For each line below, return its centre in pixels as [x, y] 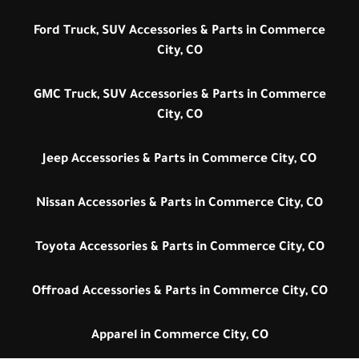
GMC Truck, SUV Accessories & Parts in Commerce [179, 96]
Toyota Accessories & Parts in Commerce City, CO [179, 248]
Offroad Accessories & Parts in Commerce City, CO [179, 292]
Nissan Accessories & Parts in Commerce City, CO [179, 204]
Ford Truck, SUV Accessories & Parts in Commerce [179, 32]
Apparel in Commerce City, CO [179, 337]
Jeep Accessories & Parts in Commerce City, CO [179, 160]
